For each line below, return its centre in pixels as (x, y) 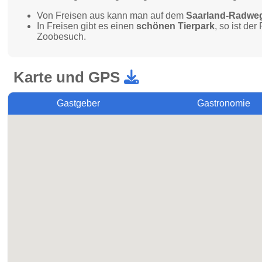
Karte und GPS (69, 77)
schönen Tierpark (176, 26)
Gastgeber (79, 103)
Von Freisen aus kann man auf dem (112, 15)
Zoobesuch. (62, 37)
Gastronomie (223, 103)
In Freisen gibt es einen (87, 26)
